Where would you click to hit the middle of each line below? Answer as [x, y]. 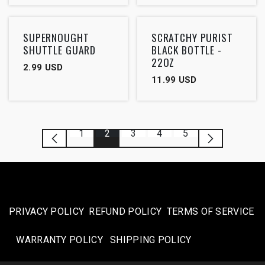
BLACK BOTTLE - [186, 49]
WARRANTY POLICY [59, 240]
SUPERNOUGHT [56, 37]
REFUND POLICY [125, 211]
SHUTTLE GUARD [60, 49]
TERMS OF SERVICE [210, 211]
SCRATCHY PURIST [192, 37]
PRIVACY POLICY [47, 211]
